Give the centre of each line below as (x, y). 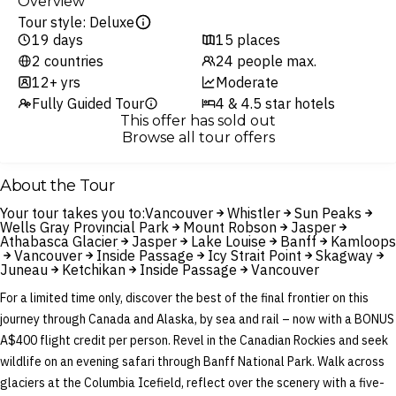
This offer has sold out (198, 120)
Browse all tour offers (198, 137)
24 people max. (266, 61)
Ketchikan (94, 269)
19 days (57, 39)
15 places (248, 39)
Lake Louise (228, 241)
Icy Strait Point (255, 255)
